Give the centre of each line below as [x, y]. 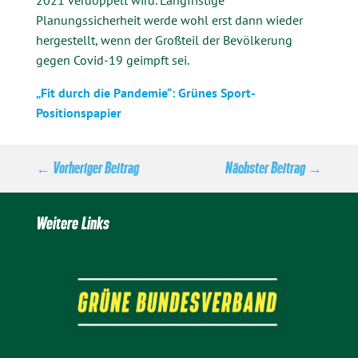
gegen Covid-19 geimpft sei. [112, 60]
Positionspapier [78, 113]
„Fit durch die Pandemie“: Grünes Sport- [145, 93]
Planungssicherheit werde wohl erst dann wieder [169, 20]
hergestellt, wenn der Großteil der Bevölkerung [164, 40]
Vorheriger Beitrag [95, 168]
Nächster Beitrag [266, 168]
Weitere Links [72, 223]
